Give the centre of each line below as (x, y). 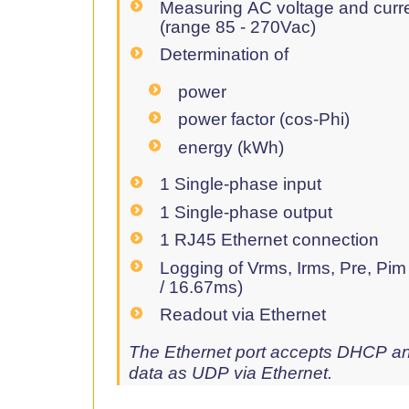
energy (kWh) (231, 147)
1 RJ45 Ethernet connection (270, 240)
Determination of (225, 55)
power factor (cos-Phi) (264, 120)
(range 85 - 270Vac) (238, 26)
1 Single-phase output (246, 212)
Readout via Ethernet (243, 315)
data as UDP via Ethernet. (231, 373)
